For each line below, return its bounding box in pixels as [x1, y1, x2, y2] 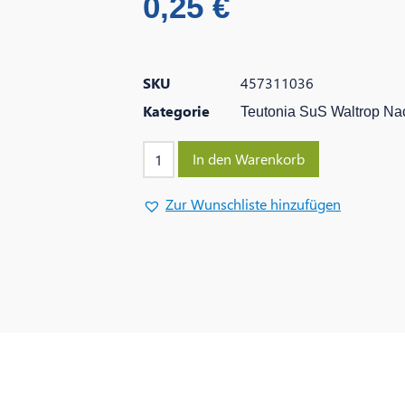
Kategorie [143, 101, 210, 121]
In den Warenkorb [193, 149, 305, 169]
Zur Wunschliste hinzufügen [165, 194, 341, 214]
